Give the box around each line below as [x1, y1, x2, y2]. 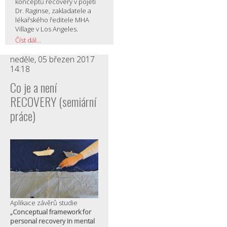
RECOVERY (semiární [10, 92, 96, 111]
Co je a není [10, 78, 57, 97]
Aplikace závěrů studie [10, 198, 78, 207]
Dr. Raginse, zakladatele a [15, 6, 91, 16]
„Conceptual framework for [10, 207, 91, 216]
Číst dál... [15, 35, 41, 45]
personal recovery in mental [10, 216, 95, 225]
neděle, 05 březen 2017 [10, 54, 95, 65]
